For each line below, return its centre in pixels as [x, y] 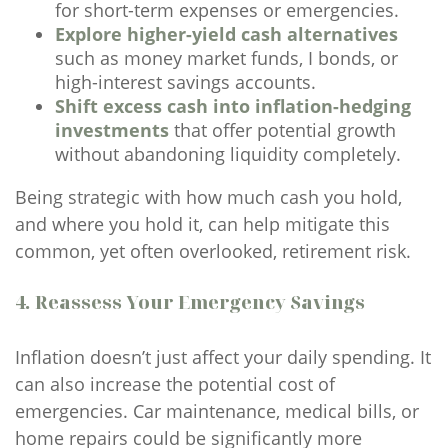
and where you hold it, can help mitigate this [202, 224]
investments [112, 130]
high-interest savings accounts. [185, 82]
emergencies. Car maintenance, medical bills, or [217, 411]
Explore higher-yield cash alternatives [226, 34]
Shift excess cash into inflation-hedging [233, 106]
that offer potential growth [282, 130]
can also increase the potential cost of [175, 384]
